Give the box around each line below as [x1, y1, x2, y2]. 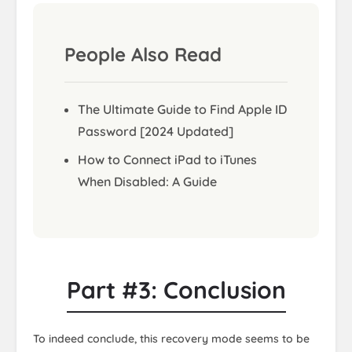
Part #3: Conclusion [66, 275, 286, 306]
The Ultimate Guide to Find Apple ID [78, 101, 287, 118]
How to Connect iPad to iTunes [78, 152, 257, 168]
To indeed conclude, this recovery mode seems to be [33, 332, 310, 346]
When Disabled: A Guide [78, 174, 217, 190]
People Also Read [64, 42, 222, 67]
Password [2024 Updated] [78, 123, 233, 140]
